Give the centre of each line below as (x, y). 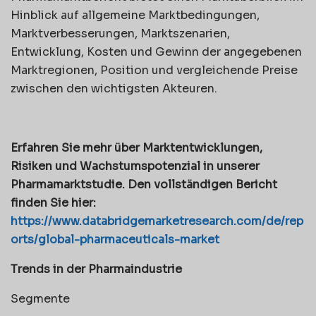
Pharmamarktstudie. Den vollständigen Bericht (144, 184)
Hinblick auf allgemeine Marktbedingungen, (135, 15)
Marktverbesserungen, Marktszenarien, (120, 33)
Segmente (40, 298)
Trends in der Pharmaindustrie (96, 269)
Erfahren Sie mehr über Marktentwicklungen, (136, 147)
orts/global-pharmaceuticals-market (115, 239)
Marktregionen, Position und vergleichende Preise (154, 70)
